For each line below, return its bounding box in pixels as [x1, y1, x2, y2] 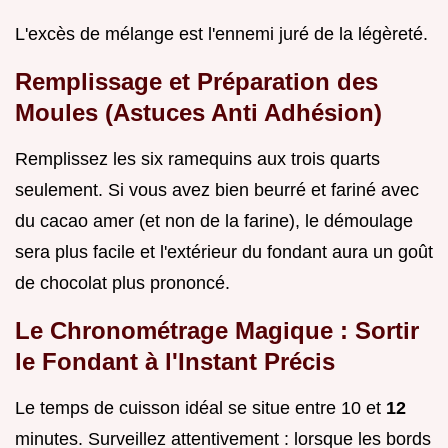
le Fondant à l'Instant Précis [15, 347, 335, 375]
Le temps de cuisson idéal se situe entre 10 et [15, 397, 386, 418]
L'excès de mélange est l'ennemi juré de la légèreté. [15, 23, 428, 44]
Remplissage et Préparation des [15, 67, 378, 95]
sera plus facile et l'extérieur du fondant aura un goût [15, 241, 433, 262]
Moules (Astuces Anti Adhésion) [15, 98, 382, 126]
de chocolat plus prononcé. [15, 272, 230, 293]
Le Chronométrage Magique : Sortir [15, 316, 419, 344]
